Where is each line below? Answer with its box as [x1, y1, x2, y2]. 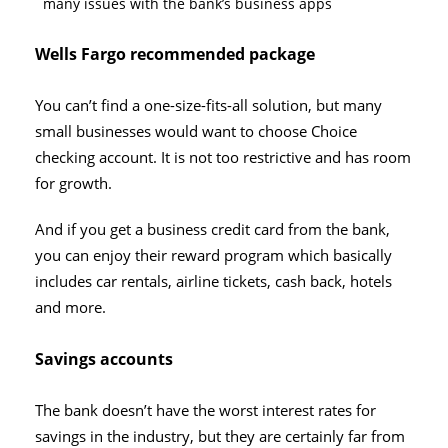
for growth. [35, 172, 112, 194]
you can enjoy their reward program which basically [35, 244, 392, 266]
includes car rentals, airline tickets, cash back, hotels [35, 270, 392, 292]
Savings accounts [35, 347, 173, 370]
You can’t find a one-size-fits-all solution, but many [35, 94, 382, 116]
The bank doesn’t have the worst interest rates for [35, 399, 376, 421]
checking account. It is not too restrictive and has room [35, 146, 411, 168]
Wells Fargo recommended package [35, 42, 315, 65]
